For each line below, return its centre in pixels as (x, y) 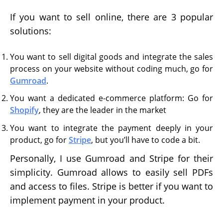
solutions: (31, 31)
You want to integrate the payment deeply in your (111, 128)
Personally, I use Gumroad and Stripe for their (111, 158)
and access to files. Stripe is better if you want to (111, 186)
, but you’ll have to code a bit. (146, 140)
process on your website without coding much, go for (111, 69)
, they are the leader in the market (103, 110)
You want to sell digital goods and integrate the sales (111, 57)
